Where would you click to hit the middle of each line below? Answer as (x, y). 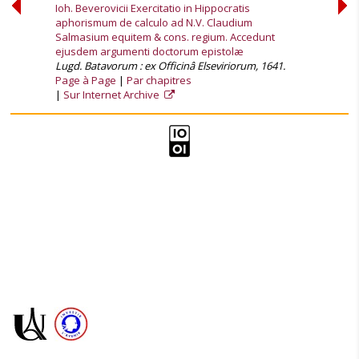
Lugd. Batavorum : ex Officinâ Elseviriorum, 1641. (170, 66)
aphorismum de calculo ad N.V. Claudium (154, 22)
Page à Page (86, 80)
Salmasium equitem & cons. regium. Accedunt (165, 37)
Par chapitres (159, 80)
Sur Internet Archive (113, 95)
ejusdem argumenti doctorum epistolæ (149, 51)
